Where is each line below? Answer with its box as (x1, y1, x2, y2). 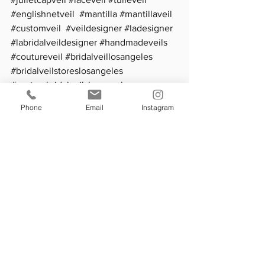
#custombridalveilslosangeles (11, 80, 132, 91)
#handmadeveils (99, 37, 167, 48)
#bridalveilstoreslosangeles (11, 66, 123, 76)
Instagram (141, 102, 174, 112)
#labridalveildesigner (11, 37, 97, 48)
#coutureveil (11, 51, 63, 62)
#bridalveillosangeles (65, 51, 153, 62)
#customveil (11, 23, 61, 34)
